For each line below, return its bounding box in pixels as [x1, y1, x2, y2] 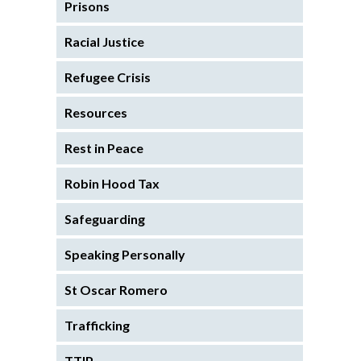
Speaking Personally [64, 246, 185, 262]
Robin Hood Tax [64, 175, 160, 191]
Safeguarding [64, 210, 145, 226]
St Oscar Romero [64, 281, 168, 297]
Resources [64, 104, 127, 120]
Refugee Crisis [64, 68, 151, 85]
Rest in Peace [64, 139, 143, 156]
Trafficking [64, 317, 130, 333]
